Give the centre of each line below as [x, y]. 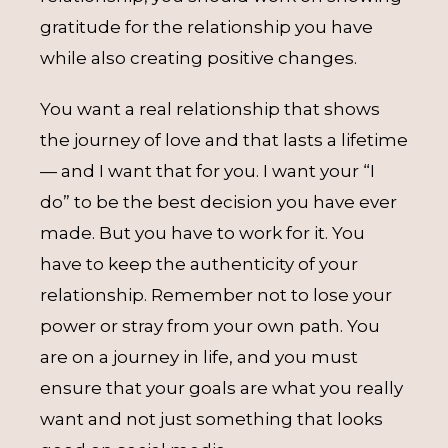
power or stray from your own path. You [210, 326]
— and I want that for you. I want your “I [207, 171]
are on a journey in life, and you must [199, 357]
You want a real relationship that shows [210, 109]
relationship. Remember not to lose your [216, 295]
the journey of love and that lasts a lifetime [224, 140]
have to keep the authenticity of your [199, 264]
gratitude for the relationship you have [206, 27]
